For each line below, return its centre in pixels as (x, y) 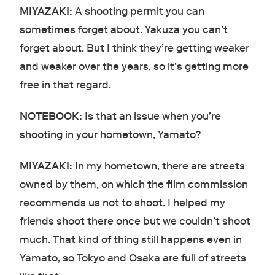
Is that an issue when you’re (153, 116)
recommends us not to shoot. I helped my (122, 203)
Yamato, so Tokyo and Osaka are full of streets (133, 258)
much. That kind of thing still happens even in (130, 239)
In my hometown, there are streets (160, 166)
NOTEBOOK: (52, 116)
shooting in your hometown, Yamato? (110, 134)
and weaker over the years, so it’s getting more (134, 66)
